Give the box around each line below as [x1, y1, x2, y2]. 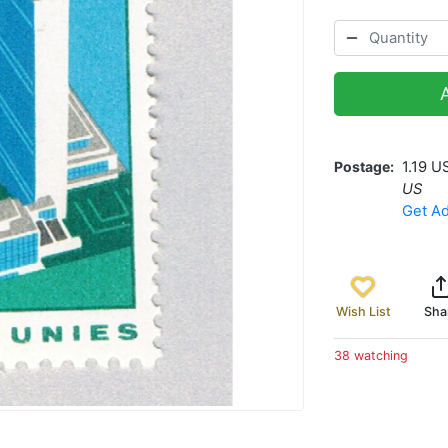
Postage [334, 157, 390, 175]
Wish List [335, 303, 391, 319]
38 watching [334, 347, 408, 363]
